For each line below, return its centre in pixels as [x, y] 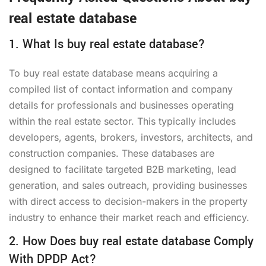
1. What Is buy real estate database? [107, 44]
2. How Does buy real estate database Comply [131, 241]
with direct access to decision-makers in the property [128, 201]
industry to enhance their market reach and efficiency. [129, 217]
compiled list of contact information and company [121, 89]
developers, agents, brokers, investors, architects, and [131, 137]
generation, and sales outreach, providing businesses [128, 185]
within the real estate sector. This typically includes [122, 121]
